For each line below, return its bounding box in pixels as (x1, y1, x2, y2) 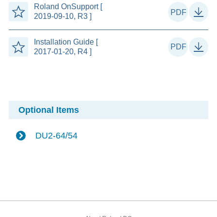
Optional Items (18, 105, 79, 115)
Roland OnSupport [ (33, 2, 102, 11)
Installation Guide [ (33, 37, 98, 46)
